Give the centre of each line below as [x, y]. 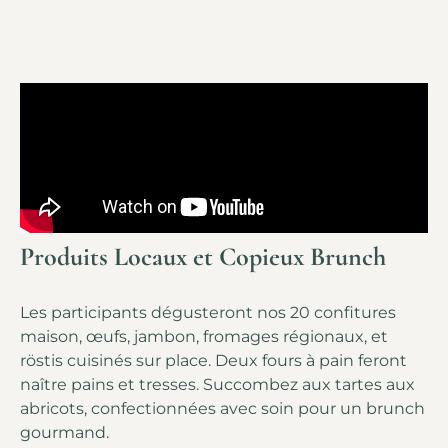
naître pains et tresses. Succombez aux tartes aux [217, 385]
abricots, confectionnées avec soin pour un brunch [222, 409]
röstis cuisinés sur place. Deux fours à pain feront [213, 361]
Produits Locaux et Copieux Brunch [203, 257]
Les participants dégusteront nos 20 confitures [208, 313]
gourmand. [64, 433]
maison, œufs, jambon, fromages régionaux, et [204, 337]
